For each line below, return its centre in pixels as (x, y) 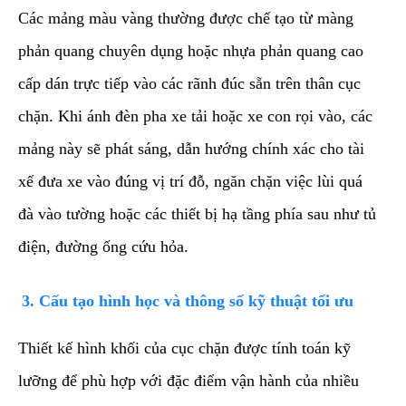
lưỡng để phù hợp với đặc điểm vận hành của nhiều (188, 380)
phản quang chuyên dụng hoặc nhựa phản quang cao (191, 50)
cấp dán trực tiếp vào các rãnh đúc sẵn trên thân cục (189, 83)
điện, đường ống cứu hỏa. (103, 246)
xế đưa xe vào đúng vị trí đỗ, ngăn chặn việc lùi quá (190, 181)
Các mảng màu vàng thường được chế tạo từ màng (186, 18)
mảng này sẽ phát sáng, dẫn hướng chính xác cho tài (191, 148)
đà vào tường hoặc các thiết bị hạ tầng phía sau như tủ (197, 213)
